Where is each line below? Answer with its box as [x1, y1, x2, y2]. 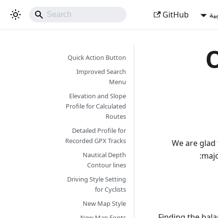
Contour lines [87, 161, 127, 169]
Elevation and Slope [69, 91, 127, 100]
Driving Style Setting [67, 175, 127, 183]
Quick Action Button [68, 53, 127, 62]
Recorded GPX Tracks [65, 136, 127, 145]
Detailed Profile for [72, 126, 127, 135]
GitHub [163, 9, 189, 20]
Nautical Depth [83, 150, 127, 159]
